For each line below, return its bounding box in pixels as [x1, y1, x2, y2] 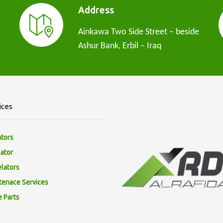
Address [78, 5, 114, 15]
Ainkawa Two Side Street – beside [78, 27, 199, 37]
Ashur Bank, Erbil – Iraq [78, 41, 161, 51]
